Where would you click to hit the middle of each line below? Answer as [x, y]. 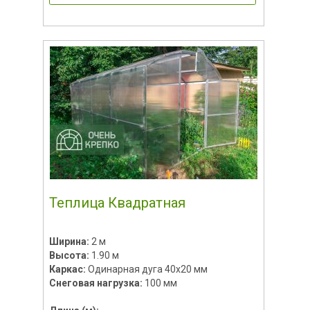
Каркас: [68, 269]
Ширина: [70, 241]
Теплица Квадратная [117, 202]
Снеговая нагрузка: [97, 283]
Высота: [70, 255]
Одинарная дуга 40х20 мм [147, 269]
